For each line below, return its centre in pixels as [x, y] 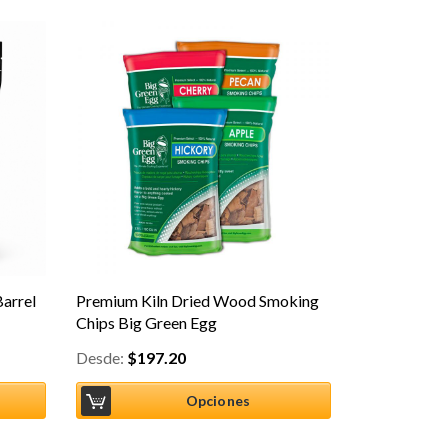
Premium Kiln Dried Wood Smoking [197, 300]
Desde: [101, 357]
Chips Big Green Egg [146, 322]
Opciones [218, 400]
